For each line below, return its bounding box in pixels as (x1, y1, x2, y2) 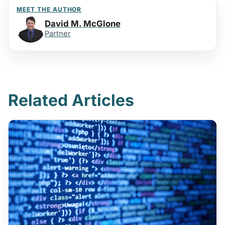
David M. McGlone (45, 19, 121, 29)
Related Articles (8, 90, 134, 110)
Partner (45, 29, 71, 39)
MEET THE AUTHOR (17, 6, 82, 14)
